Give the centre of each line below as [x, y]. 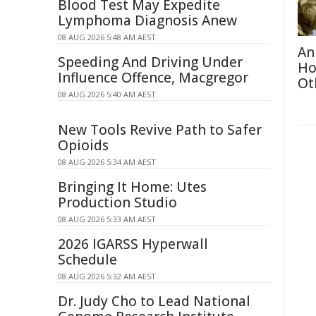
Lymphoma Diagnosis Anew [147, 20]
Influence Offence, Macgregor [153, 78]
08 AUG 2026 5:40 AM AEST [107, 94]
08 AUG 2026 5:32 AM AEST [107, 276]
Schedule [87, 260]
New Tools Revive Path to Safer [160, 130]
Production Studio [117, 202]
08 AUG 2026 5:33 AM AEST [107, 219]
